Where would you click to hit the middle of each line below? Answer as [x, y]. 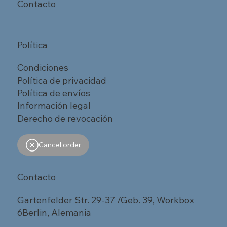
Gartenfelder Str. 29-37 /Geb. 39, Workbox [106, 200]
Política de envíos [54, 93]
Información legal [54, 106]
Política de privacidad [62, 81]
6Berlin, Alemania [54, 213]
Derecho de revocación [65, 119]
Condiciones [43, 68]
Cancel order [60, 145]
